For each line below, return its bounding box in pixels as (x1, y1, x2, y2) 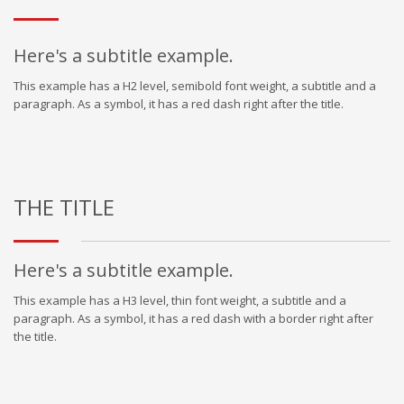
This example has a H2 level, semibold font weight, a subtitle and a (14, 78, 376, 94)
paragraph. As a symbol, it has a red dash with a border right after (14, 310, 373, 326)
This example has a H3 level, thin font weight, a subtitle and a (14, 292, 346, 308)
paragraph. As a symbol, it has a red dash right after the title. (14, 96, 344, 112)
